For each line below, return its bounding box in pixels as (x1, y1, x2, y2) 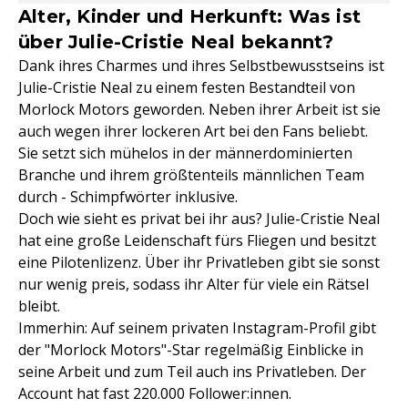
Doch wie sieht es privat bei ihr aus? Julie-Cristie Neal (18, 209, 380, 229)
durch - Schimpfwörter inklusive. (18, 187, 238, 207)
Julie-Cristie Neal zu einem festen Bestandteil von (18, 77, 355, 97)
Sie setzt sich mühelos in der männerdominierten (18, 143, 352, 163)
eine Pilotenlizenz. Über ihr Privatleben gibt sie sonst (18, 252, 380, 272)
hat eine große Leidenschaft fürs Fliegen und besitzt (18, 230, 376, 250)
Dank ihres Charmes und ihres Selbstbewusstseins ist (18, 56, 384, 76)
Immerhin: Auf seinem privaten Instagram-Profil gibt (18, 318, 376, 338)
